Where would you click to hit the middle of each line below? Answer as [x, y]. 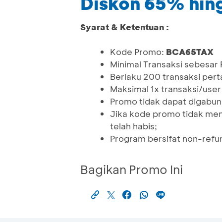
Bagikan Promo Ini [132, 169]
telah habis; [134, 126]
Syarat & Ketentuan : [125, 27]
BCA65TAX [190, 52]
